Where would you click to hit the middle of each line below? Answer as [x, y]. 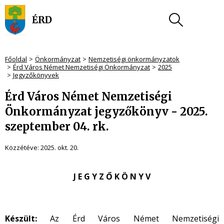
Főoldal [16, 59]
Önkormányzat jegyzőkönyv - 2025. [106, 111]
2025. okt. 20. [59, 147]
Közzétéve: [23, 147]
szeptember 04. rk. [57, 126]
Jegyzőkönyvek [36, 75]
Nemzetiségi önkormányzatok [134, 59]
